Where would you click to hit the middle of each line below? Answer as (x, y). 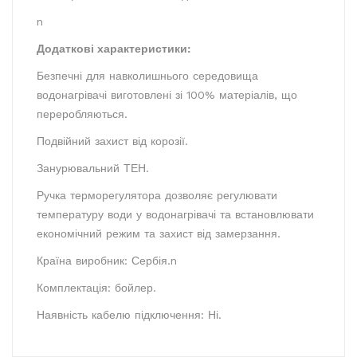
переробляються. (82, 114)
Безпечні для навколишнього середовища (147, 75)
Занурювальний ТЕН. (93, 168)
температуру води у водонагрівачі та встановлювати (175, 214)
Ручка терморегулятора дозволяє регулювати (157, 195)
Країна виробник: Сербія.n (107, 260)
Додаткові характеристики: (114, 48)
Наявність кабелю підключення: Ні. (129, 314)
